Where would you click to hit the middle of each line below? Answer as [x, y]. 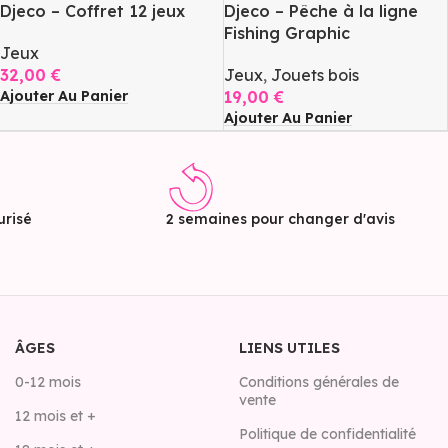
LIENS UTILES [289, 348]
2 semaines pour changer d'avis [280, 219]
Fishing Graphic [287, 33]
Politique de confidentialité [327, 434]
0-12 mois [48, 382]
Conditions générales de [319, 382]
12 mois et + [55, 416]
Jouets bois [315, 75]
